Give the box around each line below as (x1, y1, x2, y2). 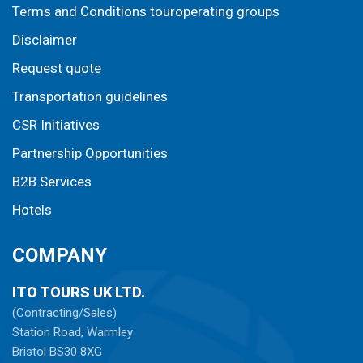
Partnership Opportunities (12, 145, 168, 162)
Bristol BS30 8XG (12, 344, 102, 360)
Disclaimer (12, 32, 77, 49)
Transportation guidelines (12, 88, 168, 105)
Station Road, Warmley (12, 325, 133, 340)
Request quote (12, 60, 101, 77)
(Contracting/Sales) (12, 305, 117, 321)
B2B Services (12, 173, 92, 190)
